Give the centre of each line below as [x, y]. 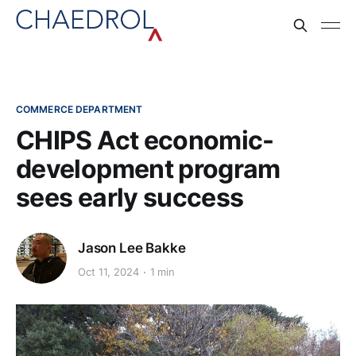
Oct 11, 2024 [108, 272]
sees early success [130, 197]
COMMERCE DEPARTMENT [79, 109]
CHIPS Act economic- [145, 140]
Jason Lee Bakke [132, 248]
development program [148, 169]
